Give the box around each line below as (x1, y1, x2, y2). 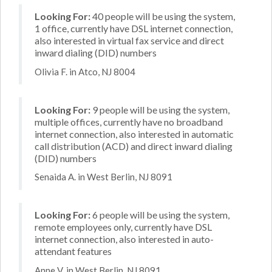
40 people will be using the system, (90, 10, 235, 22)
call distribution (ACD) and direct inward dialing (35, 140, 233, 152)
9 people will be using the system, (90, 103, 229, 115)
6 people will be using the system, (90, 209, 229, 220)
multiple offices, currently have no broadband (35, 115, 223, 127)
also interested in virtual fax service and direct (35, 35, 224, 46)
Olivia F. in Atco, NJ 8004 (35, 66, 135, 77)
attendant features (35, 245, 112, 257)
